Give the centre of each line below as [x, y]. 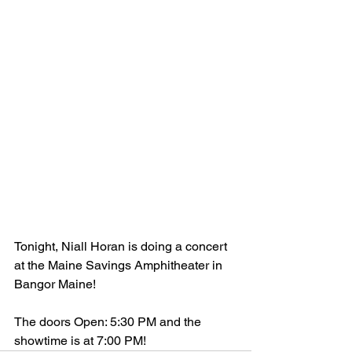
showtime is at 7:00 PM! [82, 340]
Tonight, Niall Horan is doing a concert [122, 246]
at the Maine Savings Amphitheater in [120, 265]
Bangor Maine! [55, 284]
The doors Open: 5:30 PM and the [109, 321]
